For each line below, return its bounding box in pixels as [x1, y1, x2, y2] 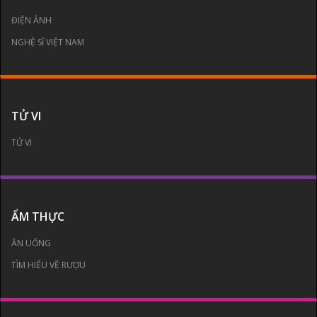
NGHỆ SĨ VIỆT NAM [11, 35, 84, 48]
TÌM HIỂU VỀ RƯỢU [11, 258, 86, 271]
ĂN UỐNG [11, 236, 51, 249]
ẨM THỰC [11, 208, 64, 224]
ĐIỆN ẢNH [11, 13, 52, 26]
